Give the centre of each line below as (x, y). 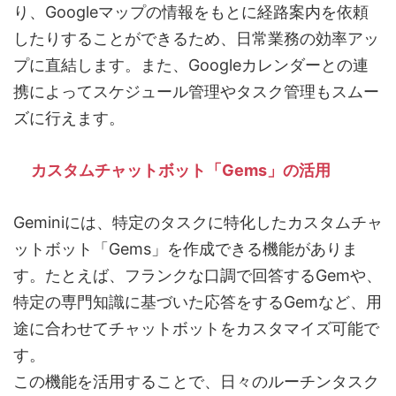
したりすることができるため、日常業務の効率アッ (196, 39)
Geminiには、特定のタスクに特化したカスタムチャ (198, 223)
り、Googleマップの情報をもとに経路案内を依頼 (191, 12)
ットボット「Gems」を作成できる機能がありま (186, 249)
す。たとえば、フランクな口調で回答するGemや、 (198, 276)
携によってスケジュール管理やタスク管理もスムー (196, 92)
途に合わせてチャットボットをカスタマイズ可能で (196, 329)
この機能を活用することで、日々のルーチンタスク (196, 382)
